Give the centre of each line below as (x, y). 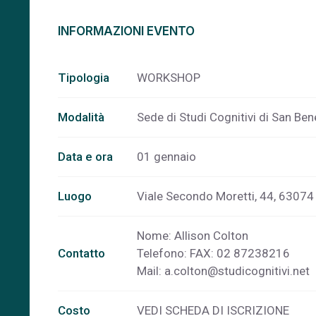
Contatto (81, 253)
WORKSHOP (169, 78)
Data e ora (85, 157)
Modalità (81, 117)
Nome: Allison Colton (193, 236)
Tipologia (84, 78)
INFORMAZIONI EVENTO (126, 31)
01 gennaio (166, 157)
